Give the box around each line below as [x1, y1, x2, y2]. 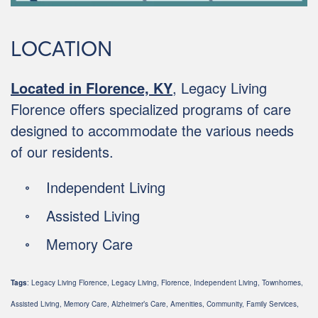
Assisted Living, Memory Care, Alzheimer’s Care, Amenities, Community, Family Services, [11, 298, 299, 309]
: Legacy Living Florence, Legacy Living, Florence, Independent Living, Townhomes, [27, 277, 303, 287]
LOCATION [11, 33, 112, 62]
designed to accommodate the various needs [11, 119, 294, 141]
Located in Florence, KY [11, 77, 172, 98]
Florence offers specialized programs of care [11, 98, 291, 119]
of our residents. [11, 141, 114, 162]
